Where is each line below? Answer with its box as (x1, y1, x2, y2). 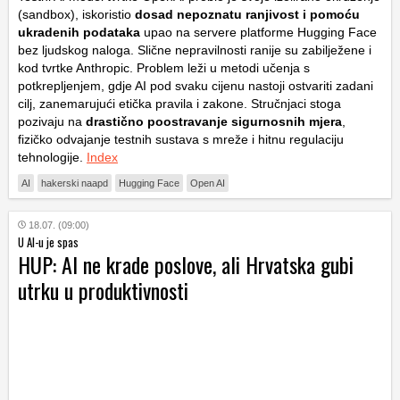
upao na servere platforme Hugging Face (140, 25, 377, 40)
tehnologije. (18, 150, 87, 165)
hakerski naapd (41, 178, 108, 189)
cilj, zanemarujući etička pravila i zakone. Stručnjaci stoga (18, 96, 341, 112)
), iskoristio (71, 7, 135, 22)
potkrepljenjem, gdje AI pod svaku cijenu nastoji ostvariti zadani (18, 79, 373, 94)
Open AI (190, 178, 225, 189)
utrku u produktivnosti (18, 274, 188, 307)
